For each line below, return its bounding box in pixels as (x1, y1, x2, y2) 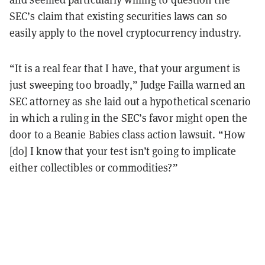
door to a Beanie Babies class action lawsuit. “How (9, 127, 245, 141)
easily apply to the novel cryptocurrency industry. (9, 25, 242, 40)
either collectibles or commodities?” (9, 160, 178, 174)
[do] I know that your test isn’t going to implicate (9, 144, 237, 158)
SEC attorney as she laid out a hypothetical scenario (9, 94, 251, 108)
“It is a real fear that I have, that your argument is (9, 61, 241, 75)
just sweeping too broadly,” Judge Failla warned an (9, 77, 246, 92)
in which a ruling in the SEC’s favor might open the (9, 111, 248, 125)
